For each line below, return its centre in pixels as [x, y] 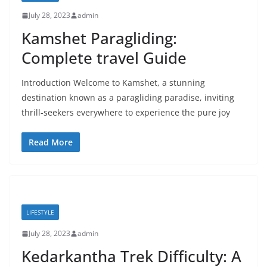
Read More [51, 142]
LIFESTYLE [40, 212]
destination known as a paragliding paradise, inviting [128, 97]
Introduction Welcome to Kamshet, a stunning [113, 83]
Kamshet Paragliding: [99, 38]
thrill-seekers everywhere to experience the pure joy [126, 112]
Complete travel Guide [104, 58]
